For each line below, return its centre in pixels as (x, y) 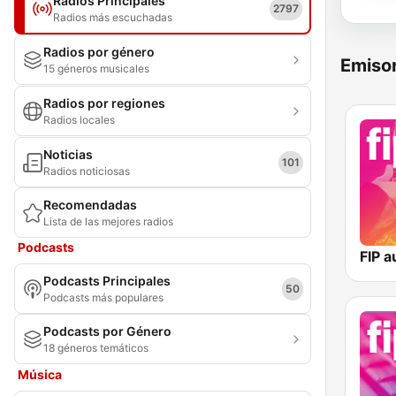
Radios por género (99, 52)
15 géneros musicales (96, 69)
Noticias (68, 154)
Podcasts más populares (103, 297)
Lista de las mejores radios (108, 221)
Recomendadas (90, 205)
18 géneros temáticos (96, 348)
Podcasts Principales (107, 281)
